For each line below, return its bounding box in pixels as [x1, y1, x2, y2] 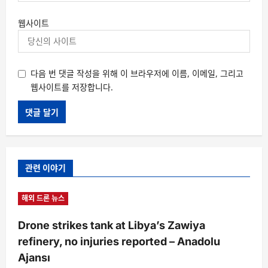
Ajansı [18, 251, 50, 264]
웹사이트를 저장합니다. [31, 81, 113, 93]
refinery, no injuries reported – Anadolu [18, 234, 220, 248]
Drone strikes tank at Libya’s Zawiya [18, 218, 205, 232]
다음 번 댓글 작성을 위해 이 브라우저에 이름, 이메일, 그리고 [31, 67, 243, 79]
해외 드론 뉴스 [22, 193, 65, 203]
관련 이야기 [25, 162, 66, 173]
